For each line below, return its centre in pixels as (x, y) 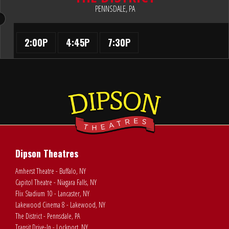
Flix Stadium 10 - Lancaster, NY (52, 193)
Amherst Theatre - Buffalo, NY (51, 171)
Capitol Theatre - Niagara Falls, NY (56, 182)
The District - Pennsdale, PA (48, 216)
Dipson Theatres (47, 153)
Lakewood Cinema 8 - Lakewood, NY (60, 204)
